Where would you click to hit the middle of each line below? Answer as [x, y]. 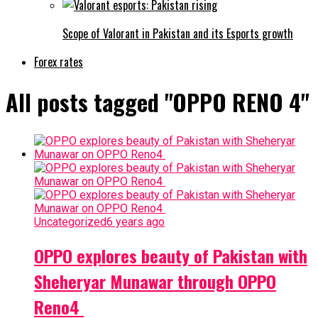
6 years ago [136, 221]
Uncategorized [70, 221]
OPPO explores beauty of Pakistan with [171, 255]
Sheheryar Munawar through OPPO [155, 281]
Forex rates [59, 61]
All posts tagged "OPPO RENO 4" [158, 102]
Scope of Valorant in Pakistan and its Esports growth [178, 33]
